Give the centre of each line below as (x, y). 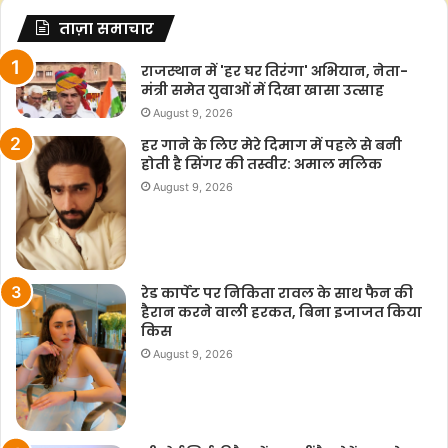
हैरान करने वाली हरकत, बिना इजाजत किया (281, 312)
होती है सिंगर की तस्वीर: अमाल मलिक (261, 163)
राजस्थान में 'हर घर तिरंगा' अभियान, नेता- (274, 70)
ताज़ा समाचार (106, 28)
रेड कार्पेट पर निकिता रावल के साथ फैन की (277, 293)
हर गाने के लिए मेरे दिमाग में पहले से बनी (271, 144)
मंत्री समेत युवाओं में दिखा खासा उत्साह (262, 89)
